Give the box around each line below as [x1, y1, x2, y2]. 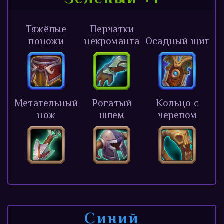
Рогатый [92, 97, 132, 108]
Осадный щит [145, 35, 210, 46]
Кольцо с [156, 97, 199, 108]
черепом [158, 109, 197, 120]
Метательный [14, 97, 78, 108]
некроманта [84, 35, 140, 46]
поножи [28, 35, 64, 46]
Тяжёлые [25, 23, 67, 34]
